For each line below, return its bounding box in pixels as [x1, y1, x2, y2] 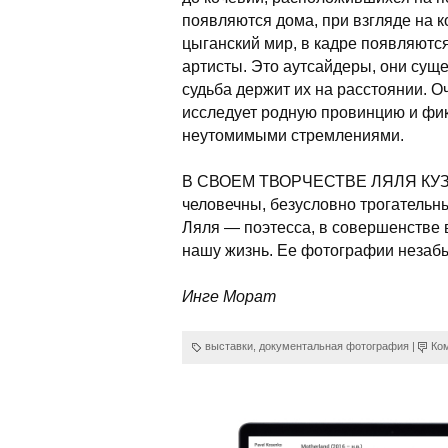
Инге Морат [182, 288, 276, 305]
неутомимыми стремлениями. [182, 127, 404, 144]
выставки [205, 340, 253, 352]
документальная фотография [259, 340, 409, 352]
